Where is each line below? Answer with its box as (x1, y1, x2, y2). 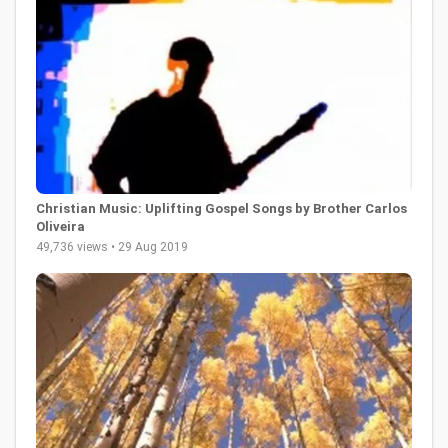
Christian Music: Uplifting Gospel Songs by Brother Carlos (36, 201, 407, 217)
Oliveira (36, 219, 85, 235)
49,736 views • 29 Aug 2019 (36, 240, 188, 255)
